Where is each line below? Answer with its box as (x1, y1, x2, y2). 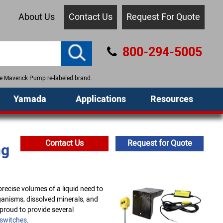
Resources (150, 93, 193, 106)
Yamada (13, 93, 47, 106)
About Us (18, 10, 55, 24)
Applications (76, 93, 126, 106)
